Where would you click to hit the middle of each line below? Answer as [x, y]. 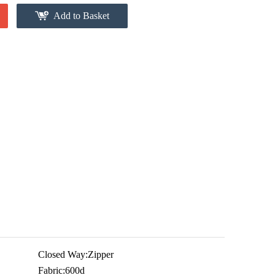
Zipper [101, 255]
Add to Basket [81, 16]
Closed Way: [63, 255]
